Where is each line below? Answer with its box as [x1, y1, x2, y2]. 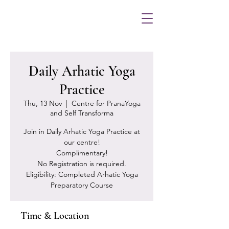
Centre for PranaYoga [71, 99, 141, 108]
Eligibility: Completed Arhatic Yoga [26, 170, 138, 179]
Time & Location [20, 210, 89, 222]
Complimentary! [56, 148, 108, 157]
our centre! [63, 138, 100, 147]
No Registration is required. [37, 159, 126, 168]
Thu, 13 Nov [23, 99, 62, 108]
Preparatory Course [51, 180, 113, 190]
